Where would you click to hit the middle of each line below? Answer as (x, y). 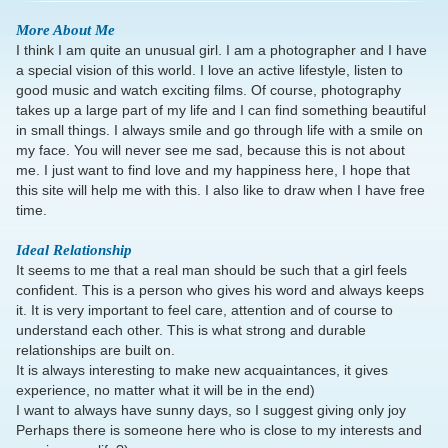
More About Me (65, 30)
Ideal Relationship (74, 250)
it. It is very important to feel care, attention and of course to (204, 310)
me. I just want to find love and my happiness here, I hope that (213, 170)
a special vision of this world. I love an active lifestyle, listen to (209, 70)
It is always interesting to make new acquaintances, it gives (202, 370)
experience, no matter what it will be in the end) (165, 390)
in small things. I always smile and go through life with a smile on (219, 130)
